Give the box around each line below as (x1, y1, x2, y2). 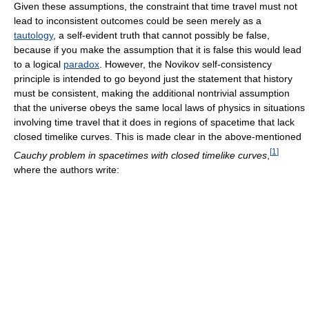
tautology (14, 29, 53, 41)
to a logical (14, 58, 63, 70)
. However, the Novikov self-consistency (99, 58, 272, 70)
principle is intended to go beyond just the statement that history (14, 72, 292, 84)
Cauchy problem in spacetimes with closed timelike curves (14, 149, 267, 161)
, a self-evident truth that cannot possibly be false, (53, 29, 270, 41)
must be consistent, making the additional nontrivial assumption (14, 87, 290, 99)
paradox (63, 58, 99, 70)
